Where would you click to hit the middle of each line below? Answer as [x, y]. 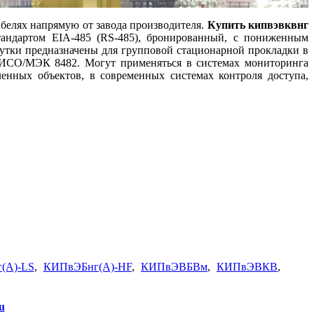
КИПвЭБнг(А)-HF [87, 266]
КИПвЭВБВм [174, 266]
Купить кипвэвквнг [258, 25]
